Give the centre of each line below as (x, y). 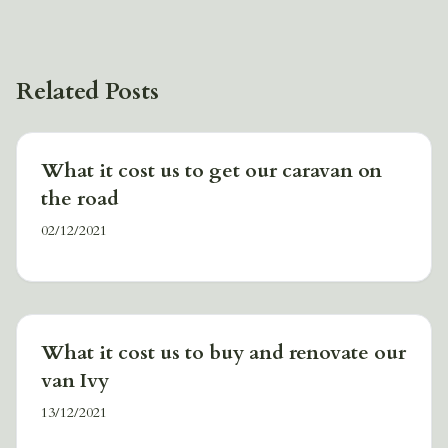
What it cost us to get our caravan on (211, 170)
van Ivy (75, 380)
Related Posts (87, 91)
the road (80, 198)
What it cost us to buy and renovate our (223, 352)
